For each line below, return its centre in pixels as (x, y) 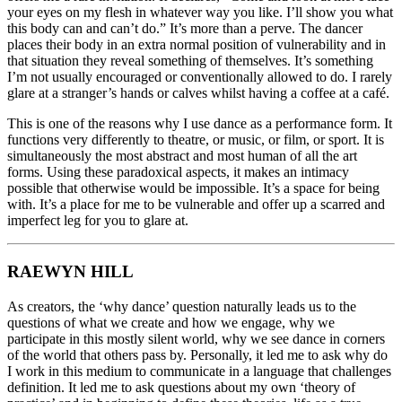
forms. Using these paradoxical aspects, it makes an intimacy (178, 172)
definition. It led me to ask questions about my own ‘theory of (181, 387)
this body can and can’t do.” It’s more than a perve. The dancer (185, 29)
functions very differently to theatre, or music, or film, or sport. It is (196, 140)
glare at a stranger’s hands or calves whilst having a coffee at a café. (198, 93)
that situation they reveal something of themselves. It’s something (190, 61)
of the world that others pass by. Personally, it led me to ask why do (197, 354)
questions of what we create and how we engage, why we (171, 322)
